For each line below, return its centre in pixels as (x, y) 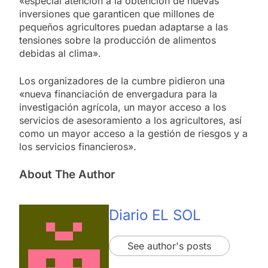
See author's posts (169, 246)
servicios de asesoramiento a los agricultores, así (130, 120)
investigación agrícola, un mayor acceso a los (123, 107)
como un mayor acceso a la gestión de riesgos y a (133, 133)
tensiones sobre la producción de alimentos (118, 40)
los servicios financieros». (78, 146)
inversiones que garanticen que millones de (117, 13)
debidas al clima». (60, 53)
